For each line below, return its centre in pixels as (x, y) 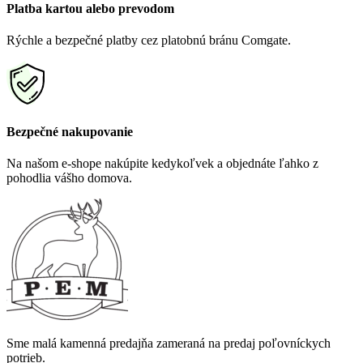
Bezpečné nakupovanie (70, 132)
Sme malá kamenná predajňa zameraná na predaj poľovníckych (169, 344)
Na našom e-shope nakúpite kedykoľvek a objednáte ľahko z (162, 164)
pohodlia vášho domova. (69, 178)
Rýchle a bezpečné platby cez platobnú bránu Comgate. (149, 40)
